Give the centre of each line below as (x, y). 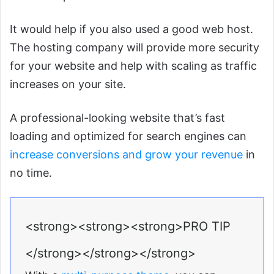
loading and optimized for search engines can (128, 136)
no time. (31, 173)
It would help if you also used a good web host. (131, 29)
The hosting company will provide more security (135, 48)
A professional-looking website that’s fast (117, 118)
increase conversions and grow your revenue (126, 155)
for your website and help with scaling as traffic (133, 66)
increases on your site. (68, 84)
